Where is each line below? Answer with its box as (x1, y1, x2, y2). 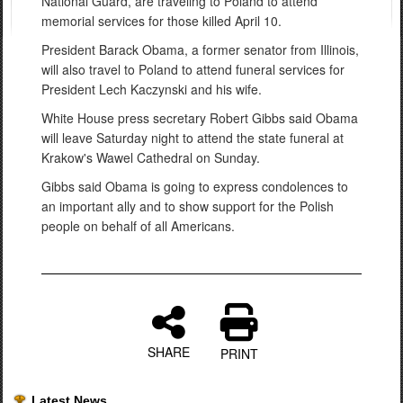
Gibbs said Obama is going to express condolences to (41, 177, 348, 195)
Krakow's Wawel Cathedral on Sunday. (41, 148, 260, 166)
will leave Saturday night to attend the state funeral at (41, 129, 344, 147)
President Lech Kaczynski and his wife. (41, 80, 265, 98)
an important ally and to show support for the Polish (41, 197, 334, 215)
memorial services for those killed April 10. (41, 12, 282, 30)
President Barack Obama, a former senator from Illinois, (41, 40, 359, 58)
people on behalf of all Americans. (41, 217, 235, 235)
